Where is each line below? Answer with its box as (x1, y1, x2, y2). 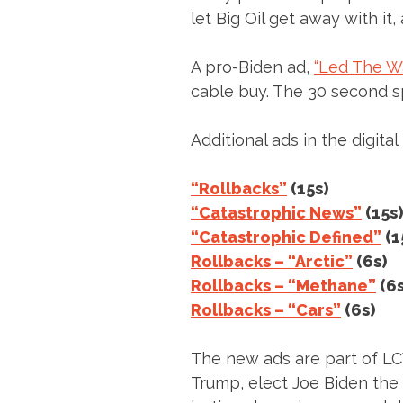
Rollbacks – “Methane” (191, 276, 376, 296)
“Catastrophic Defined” (191, 228, 381, 247)
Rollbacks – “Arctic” (191, 252, 353, 272)
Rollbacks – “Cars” (191, 300, 341, 320)
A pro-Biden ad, (191, 58, 314, 77)
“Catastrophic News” (191, 203, 362, 223)
